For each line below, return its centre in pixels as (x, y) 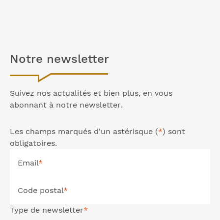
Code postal (41, 190)
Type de (26, 210)
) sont (174, 131)
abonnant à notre (45, 105)
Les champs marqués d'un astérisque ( (84, 131)
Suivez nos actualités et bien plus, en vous (91, 93)
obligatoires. (33, 143)
